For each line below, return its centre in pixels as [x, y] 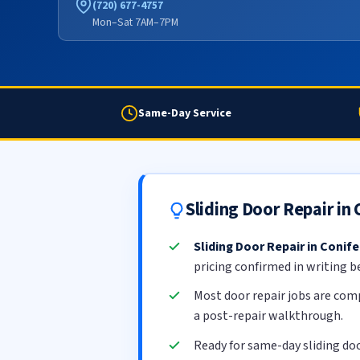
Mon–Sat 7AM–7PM [135, 22]
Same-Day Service [185, 113]
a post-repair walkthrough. [268, 316]
